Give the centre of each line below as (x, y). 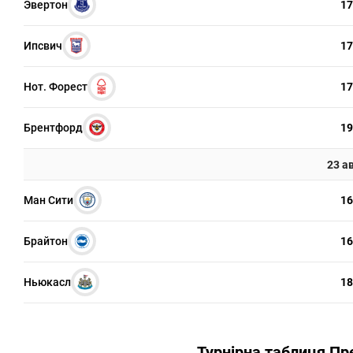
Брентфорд (53, 128)
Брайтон (46, 241)
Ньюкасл (47, 282)
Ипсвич (43, 46)
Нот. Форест (56, 87)
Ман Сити (48, 200)
